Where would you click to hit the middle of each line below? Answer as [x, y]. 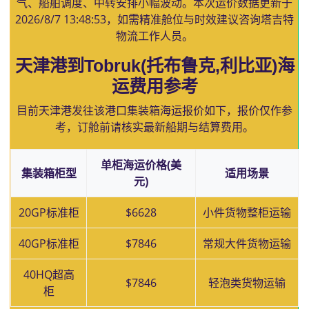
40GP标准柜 [49, 243]
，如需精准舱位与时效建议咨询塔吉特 [200, 19]
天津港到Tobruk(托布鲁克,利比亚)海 [154, 66]
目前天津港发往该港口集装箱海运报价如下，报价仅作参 [154, 110]
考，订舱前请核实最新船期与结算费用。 [154, 127]
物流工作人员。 [154, 36]
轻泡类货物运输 [247, 283]
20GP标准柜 [49, 212]
